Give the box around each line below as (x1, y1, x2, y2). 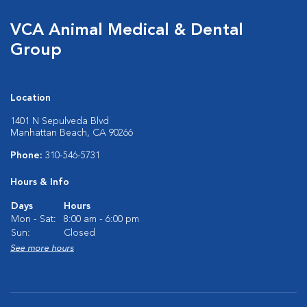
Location (10, 93, 51, 103)
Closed (64, 228, 95, 238)
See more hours (10, 244, 74, 254)
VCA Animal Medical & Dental (10, 23, 243, 40)
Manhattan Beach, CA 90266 (10, 128, 133, 138)
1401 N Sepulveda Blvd (10, 116, 109, 127)
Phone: (10, 151, 45, 161)
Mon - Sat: (11, 214, 56, 225)
